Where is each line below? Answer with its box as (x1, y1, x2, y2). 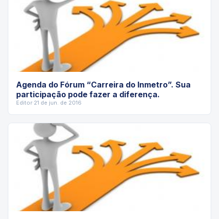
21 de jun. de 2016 (34, 99, 82, 106)
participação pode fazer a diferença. (16, 89, 160, 99)
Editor (16, 99, 32, 106)
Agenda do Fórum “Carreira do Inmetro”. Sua (16, 79, 191, 89)
